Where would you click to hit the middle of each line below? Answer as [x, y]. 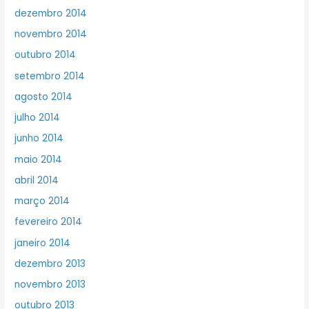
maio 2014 [39, 159]
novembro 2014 [51, 34]
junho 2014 [39, 139]
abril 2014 [37, 180]
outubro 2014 [46, 55]
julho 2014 [38, 118]
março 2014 [42, 201]
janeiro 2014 [43, 243]
